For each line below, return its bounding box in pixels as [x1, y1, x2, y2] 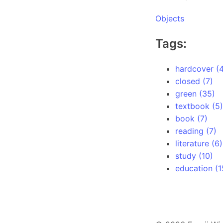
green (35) [175, 89, 215, 99]
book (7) [175, 113, 208, 123]
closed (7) [175, 76, 213, 86]
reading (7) [175, 126, 217, 136]
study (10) [175, 151, 213, 161]
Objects [155, 13, 184, 23]
